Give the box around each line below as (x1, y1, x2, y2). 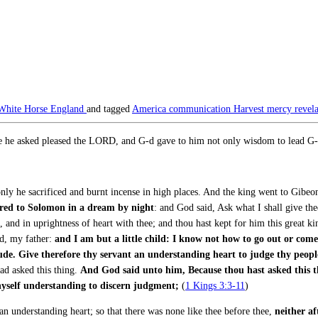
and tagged (87, 103, 132, 114)
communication (169, 103, 234, 114)
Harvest (234, 103, 267, 114)
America (132, 103, 169, 114)
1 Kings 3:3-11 (185, 280, 245, 291)
